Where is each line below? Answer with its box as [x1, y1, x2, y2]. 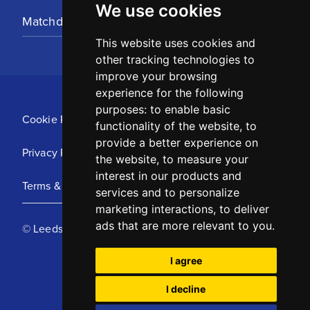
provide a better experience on [95, 136, 258, 149]
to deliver [219, 202, 269, 216]
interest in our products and [95, 169, 241, 183]
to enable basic [149, 102, 230, 116]
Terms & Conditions [22, 178, 117, 194]
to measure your [162, 152, 248, 166]
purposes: [95, 102, 150, 116]
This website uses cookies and [95, 36, 255, 50]
